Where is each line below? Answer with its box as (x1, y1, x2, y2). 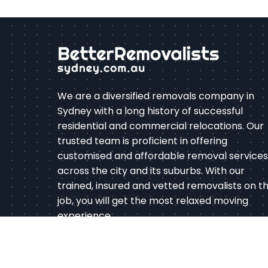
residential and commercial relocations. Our (57, 119, 264, 133)
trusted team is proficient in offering (57, 134, 227, 148)
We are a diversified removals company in (57, 89, 254, 103)
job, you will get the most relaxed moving (57, 194, 248, 208)
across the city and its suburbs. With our (57, 164, 245, 178)
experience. (57, 209, 112, 223)
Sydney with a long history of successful (57, 104, 243, 118)
